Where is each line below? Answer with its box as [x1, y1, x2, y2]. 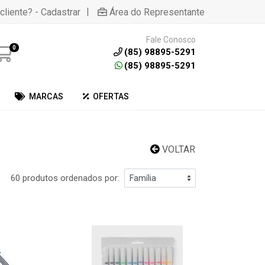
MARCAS [28, 92, 64, 101]
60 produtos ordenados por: [11, 173, 119, 183]
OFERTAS [92, 92, 130, 101]
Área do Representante [109, 6, 205, 18]
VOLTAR [160, 144, 195, 155]
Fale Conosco [146, 34, 196, 44]
